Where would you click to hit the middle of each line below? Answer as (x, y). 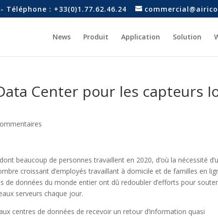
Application (140, 37)
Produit (96, 37)
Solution (187, 37)
